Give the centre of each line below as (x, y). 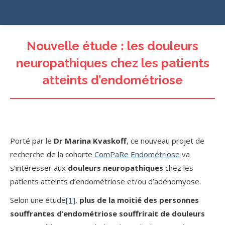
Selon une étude (38, 200)
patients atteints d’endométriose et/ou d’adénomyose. (105, 181)
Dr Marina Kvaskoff (90, 141)
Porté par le (32, 141)
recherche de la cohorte (51, 154)
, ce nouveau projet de (165, 141)
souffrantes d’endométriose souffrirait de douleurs (107, 213)
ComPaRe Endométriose (136, 154)
